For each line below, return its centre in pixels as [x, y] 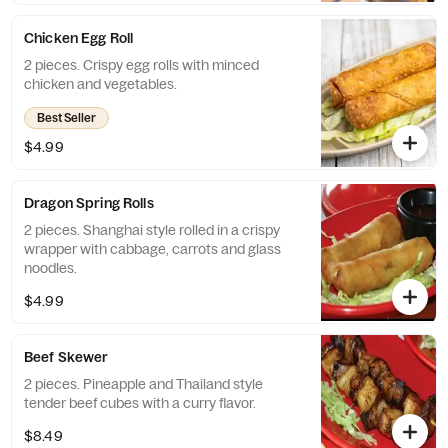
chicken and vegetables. [100, 84]
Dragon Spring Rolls [89, 203]
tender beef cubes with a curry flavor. [140, 403]
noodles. [50, 268]
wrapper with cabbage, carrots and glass [152, 249]
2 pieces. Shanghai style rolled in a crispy [152, 230]
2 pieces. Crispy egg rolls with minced [141, 65]
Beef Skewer [66, 357]
